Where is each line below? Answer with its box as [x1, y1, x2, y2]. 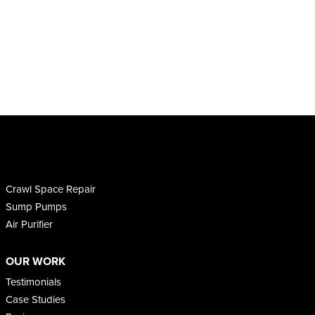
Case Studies [5, 291, 65, 307]
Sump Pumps [5, 198, 67, 214]
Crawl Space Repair [5, 181, 96, 197]
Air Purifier [5, 216, 53, 232]
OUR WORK [5, 252, 65, 269]
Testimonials [5, 274, 61, 290]
